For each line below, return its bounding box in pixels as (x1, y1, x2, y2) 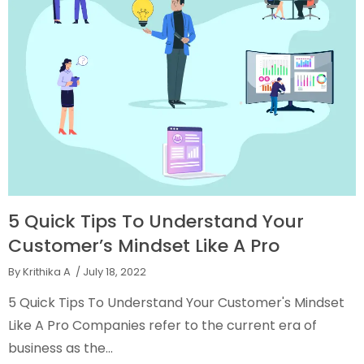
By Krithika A (8, 264, 71, 280)
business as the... (8, 339, 113, 358)
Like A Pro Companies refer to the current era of (8, 316, 317, 336)
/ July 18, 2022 (71, 264, 146, 280)
